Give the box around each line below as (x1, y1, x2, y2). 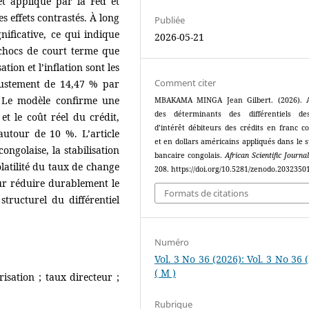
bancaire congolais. (154, 150, 226, 160)
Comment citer (154, 76, 217, 89)
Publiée (154, 13, 186, 26)
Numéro (154, 236, 190, 249)
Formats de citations (164, 187, 249, 200)
